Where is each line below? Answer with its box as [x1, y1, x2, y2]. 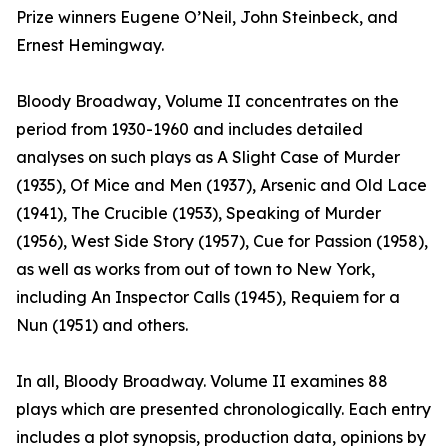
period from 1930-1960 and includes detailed [16, 119, 363, 140]
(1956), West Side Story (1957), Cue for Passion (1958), [16, 231, 428, 252]
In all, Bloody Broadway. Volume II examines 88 [16, 371, 388, 392]
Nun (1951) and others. [16, 315, 188, 336]
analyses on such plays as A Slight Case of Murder [16, 147, 400, 168]
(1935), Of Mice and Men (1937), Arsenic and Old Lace [16, 175, 427, 196]
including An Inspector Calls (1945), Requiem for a [16, 287, 400, 308]
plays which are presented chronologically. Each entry [16, 399, 431, 420]
